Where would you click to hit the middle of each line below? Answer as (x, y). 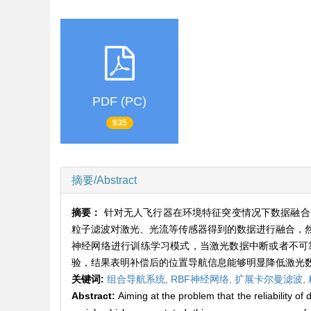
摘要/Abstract (104, 180)
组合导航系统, (139, 279)
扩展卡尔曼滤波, (271, 279)
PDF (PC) (119, 101)
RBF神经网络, (203, 279)
